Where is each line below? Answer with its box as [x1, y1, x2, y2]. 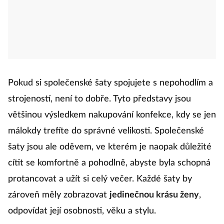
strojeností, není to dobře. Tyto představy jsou [8, 94, 191, 103]
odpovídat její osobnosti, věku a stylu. [8, 206, 156, 215]
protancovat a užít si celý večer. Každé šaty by [8, 174, 192, 183]
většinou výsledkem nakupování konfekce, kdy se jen [8, 110, 216, 119]
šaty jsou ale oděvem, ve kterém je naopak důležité [8, 142, 211, 151]
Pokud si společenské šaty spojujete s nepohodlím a [8, 78, 213, 87]
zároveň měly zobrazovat [8, 190, 109, 199]
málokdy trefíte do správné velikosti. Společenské [8, 126, 204, 135]
